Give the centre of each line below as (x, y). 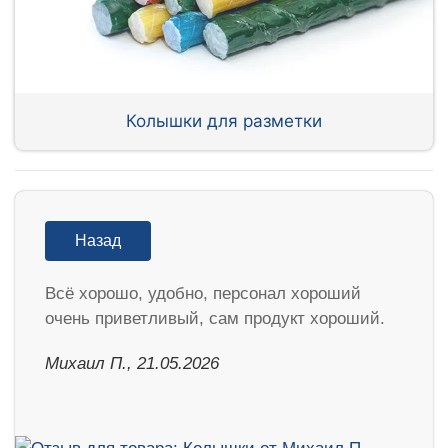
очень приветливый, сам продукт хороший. (215, 318)
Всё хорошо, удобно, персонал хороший (203, 293)
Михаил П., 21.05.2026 (132, 363)
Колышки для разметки (224, 121)
